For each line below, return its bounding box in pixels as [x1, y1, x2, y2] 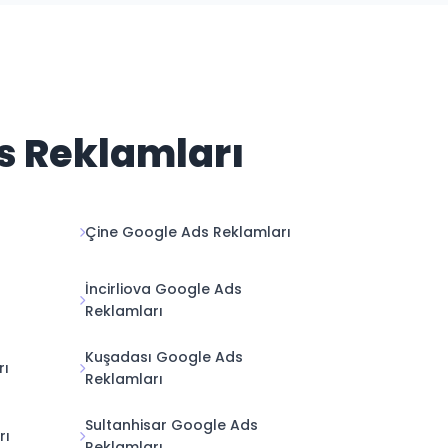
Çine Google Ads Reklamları [85, 222, 291, 242]
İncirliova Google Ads [85, 279, 242, 299]
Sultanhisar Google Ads [85, 415, 258, 435]
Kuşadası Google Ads [85, 347, 243, 367]
